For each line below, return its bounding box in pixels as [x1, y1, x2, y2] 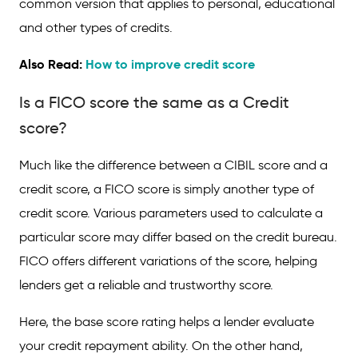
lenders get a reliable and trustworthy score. [19, 277, 276, 292]
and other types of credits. [19, 20, 173, 35]
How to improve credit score [86, 56, 255, 73]
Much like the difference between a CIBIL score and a [19, 157, 328, 173]
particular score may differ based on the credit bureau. [19, 229, 337, 245]
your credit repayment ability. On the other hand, [19, 338, 303, 353]
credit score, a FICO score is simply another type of [19, 181, 314, 197]
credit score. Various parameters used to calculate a [19, 205, 323, 221]
